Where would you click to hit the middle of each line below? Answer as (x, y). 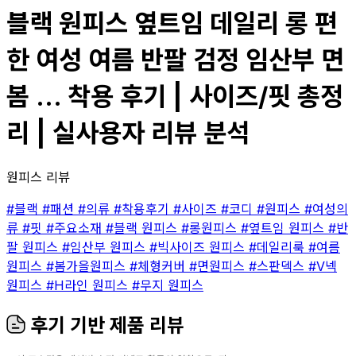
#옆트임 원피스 (284, 228)
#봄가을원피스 (88, 266)
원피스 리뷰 (38, 177)
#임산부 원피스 (106, 247)
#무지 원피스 (168, 285)
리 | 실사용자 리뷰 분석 (128, 133)
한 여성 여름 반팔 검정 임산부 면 (175, 60)
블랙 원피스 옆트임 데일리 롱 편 (172, 24)
